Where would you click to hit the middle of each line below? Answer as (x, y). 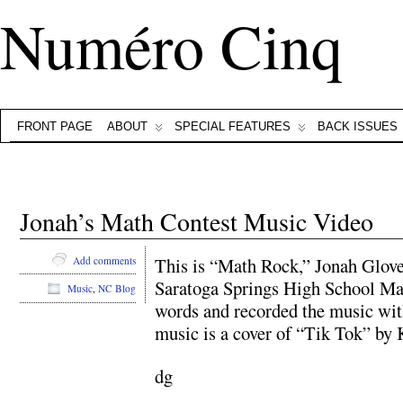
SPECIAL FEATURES (233, 126)
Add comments (104, 260)
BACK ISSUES (358, 126)
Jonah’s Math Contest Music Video (197, 221)
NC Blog (117, 289)
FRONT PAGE (55, 126)
